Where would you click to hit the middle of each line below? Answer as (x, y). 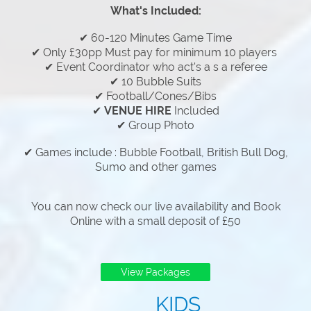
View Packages (155, 272)
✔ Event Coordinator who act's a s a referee (155, 67)
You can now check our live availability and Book (155, 207)
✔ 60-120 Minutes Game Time (155, 38)
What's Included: (155, 11)
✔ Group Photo (155, 126)
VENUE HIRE (137, 111)
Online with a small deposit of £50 (155, 221)
